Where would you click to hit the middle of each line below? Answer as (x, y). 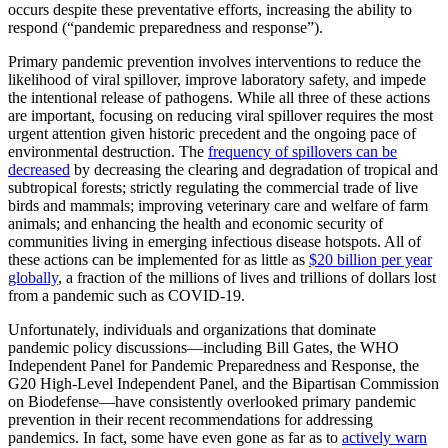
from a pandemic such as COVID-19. (126, 296)
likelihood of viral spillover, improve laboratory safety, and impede (217, 80)
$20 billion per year (370, 260)
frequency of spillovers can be (302, 152)
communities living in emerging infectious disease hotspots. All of (214, 242)
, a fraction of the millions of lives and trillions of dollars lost (247, 278)
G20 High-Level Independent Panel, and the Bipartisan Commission (223, 384)
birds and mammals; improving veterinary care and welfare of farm (218, 206)
